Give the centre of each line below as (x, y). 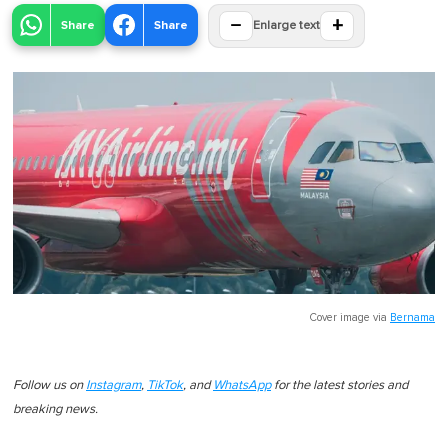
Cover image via (350, 317)
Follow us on (49, 385)
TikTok (165, 385)
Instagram (113, 385)
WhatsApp (242, 385)
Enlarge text (286, 26)
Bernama (412, 317)
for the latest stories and (339, 385)
